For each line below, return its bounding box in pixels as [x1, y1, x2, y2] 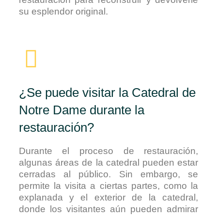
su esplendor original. [18, 6, 108, 17]
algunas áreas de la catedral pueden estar [18, 157, 199, 168]
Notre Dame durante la [18, 103, 144, 118]
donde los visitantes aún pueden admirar [18, 204, 199, 215]
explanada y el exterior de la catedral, [18, 192, 199, 203]
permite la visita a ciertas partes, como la [18, 181, 199, 191]
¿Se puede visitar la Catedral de [18, 85, 196, 100]
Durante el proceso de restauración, [18, 146, 199, 156]
